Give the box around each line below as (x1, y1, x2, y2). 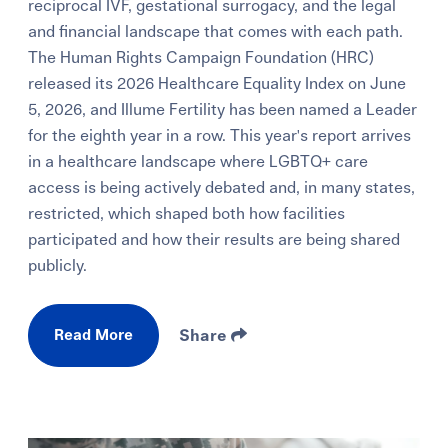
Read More (54, 328, 134, 344)
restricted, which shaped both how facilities (28, 206, 346, 223)
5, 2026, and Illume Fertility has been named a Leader (28, 102, 418, 119)
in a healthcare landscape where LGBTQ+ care (28, 154, 369, 171)
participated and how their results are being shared (28, 232, 401, 249)
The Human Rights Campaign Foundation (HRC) (28, 50, 375, 67)
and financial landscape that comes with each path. (28, 24, 404, 41)
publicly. (28, 258, 88, 275)
